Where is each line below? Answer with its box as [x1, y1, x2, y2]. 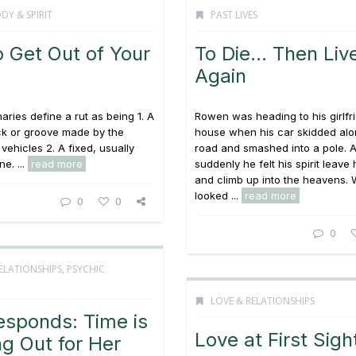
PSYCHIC [67, 262, 105, 276]
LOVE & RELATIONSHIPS [211, 294, 315, 308]
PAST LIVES [211, 8, 257, 21]
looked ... [195, 189, 242, 202]
